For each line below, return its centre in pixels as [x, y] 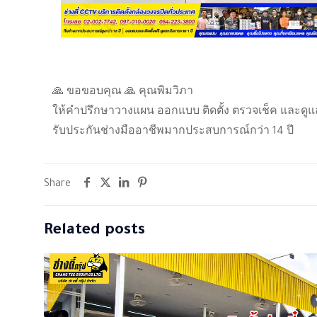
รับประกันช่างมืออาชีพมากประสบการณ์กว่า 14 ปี [173, 133]
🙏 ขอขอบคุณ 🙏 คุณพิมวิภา [123, 93]
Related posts [94, 232]
